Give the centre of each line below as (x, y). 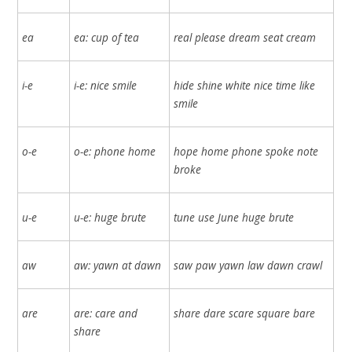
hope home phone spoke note (246, 151)
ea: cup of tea (107, 37)
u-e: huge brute (110, 217)
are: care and (106, 313)
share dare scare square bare (245, 313)
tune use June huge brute (234, 217)
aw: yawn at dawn (118, 265)
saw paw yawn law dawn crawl (248, 265)
